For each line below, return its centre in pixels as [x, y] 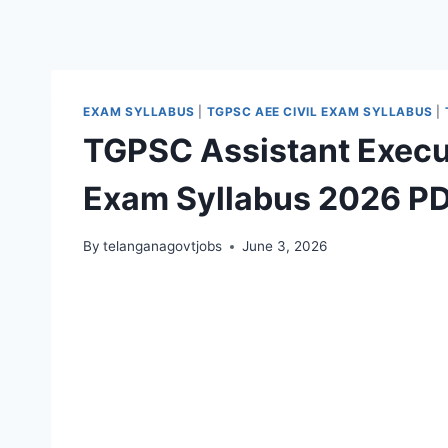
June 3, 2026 [285, 246]
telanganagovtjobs [163, 246]
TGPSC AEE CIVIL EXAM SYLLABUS [319, 111]
